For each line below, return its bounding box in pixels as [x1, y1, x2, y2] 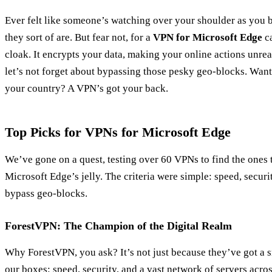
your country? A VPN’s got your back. [5, 82, 168, 94]
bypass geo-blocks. [5, 187, 87, 199]
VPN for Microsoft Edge [153, 31, 262, 43]
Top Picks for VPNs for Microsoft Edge [5, 124, 231, 140]
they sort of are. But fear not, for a [5, 31, 153, 43]
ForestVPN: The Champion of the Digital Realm [5, 219, 232, 232]
